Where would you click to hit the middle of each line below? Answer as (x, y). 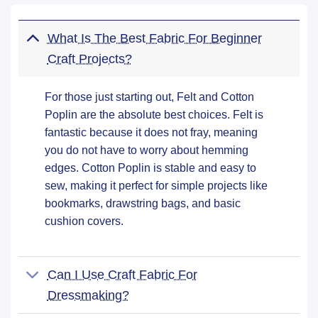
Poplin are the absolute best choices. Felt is (154, 114)
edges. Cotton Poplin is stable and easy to (151, 168)
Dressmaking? (88, 295)
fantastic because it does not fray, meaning (152, 132)
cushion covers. (84, 221)
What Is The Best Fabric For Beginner (154, 38)
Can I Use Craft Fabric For (122, 275)
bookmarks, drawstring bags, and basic (143, 203)
